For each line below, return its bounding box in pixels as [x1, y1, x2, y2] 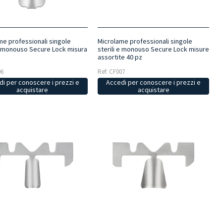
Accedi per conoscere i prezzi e [106, 78, 201, 87]
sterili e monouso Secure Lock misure [97, 45, 209, 54]
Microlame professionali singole [97, 37, 192, 46]
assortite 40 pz [97, 53, 142, 62]
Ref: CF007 [97, 67, 125, 76]
